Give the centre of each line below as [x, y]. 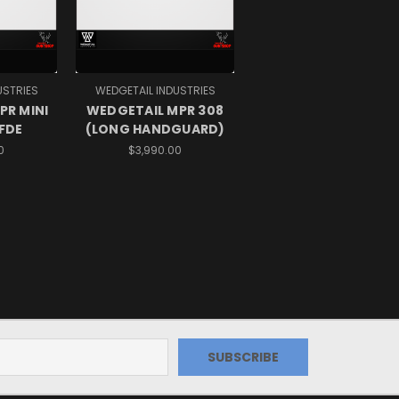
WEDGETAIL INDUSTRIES [155, 91]
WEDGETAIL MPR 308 [155, 111]
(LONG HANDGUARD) [155, 130]
